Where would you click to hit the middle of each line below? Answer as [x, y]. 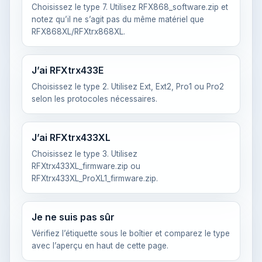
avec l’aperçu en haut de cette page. [100, 246]
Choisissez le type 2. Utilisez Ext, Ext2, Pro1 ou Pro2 [128, 87]
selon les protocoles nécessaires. [94, 99]
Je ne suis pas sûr [73, 217]
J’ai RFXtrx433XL [71, 137]
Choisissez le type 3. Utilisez [85, 154]
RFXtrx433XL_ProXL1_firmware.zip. [95, 178]
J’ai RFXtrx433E [68, 70]
